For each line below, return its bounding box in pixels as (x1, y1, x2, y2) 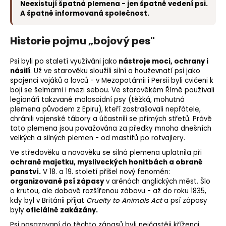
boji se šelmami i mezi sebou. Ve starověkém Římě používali (10, 85, 214, 95)
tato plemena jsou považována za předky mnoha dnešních (10, 124, 211, 134)
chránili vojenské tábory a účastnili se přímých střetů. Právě (10, 114, 212, 124)
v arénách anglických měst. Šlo (104, 177, 210, 187)
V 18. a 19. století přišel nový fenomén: (41, 167, 170, 177)
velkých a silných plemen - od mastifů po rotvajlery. (10, 133, 185, 143)
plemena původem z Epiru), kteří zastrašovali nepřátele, (10, 104, 201, 115)
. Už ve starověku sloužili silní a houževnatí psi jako (30, 66, 200, 76)
